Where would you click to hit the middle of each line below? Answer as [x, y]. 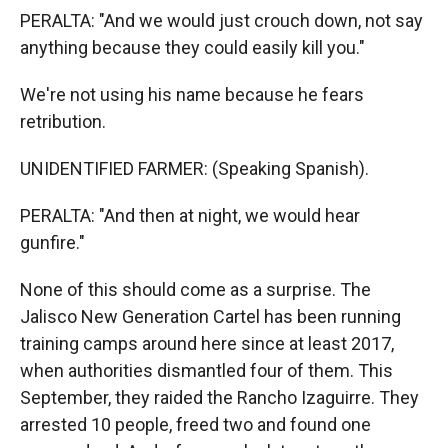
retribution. [63, 121]
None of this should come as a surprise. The [195, 289]
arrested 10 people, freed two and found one [195, 424]
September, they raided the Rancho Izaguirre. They [219, 397]
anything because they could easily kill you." [192, 47]
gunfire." [52, 242]
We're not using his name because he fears [192, 94]
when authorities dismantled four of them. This [206, 370]
